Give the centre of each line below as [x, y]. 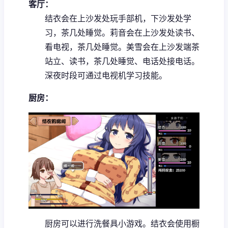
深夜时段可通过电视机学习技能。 [106, 75]
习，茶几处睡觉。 [77, 32]
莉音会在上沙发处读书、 [155, 32]
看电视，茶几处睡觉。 [85, 47]
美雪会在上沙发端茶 [163, 47]
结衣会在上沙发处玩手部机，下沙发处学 [118, 18]
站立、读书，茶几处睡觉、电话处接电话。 [122, 61]
